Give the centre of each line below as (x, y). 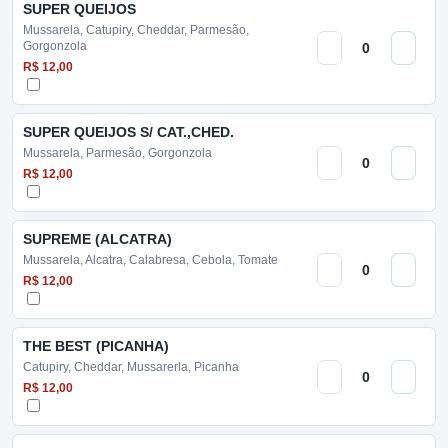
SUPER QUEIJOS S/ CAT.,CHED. (128, 132)
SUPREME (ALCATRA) (97, 239)
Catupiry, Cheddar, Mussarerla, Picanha (131, 367)
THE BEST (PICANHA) (96, 346)
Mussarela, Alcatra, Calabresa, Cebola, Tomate (150, 260)
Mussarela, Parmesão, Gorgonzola (117, 153)
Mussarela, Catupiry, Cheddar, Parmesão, (136, 30)
